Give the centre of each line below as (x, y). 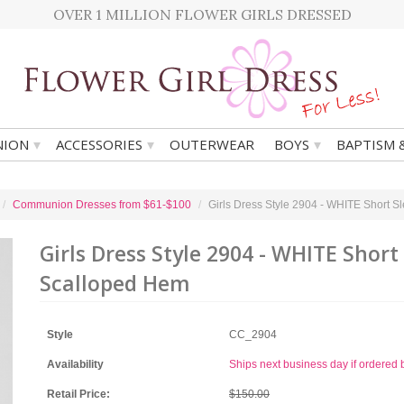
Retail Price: (78, 394)
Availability (75, 364)
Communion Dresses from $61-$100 (102, 205)
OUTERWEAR (212, 144)
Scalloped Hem (115, 283)
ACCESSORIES (99, 144)
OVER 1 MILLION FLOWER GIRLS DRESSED (202, 14)
